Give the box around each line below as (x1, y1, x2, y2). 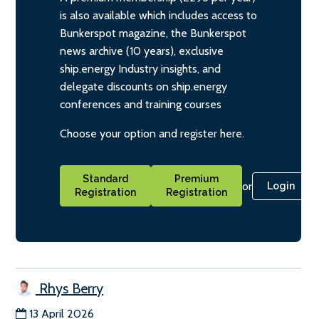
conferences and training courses (60, 98, 221, 112)
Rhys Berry (36, 280, 103, 298)
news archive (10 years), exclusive (60, 44, 224, 58)
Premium (174, 173, 219, 185)
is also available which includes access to (60, 9, 257, 23)
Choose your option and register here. (60, 127, 244, 141)
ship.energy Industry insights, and (60, 62, 221, 76)
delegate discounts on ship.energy (60, 80, 227, 94)
